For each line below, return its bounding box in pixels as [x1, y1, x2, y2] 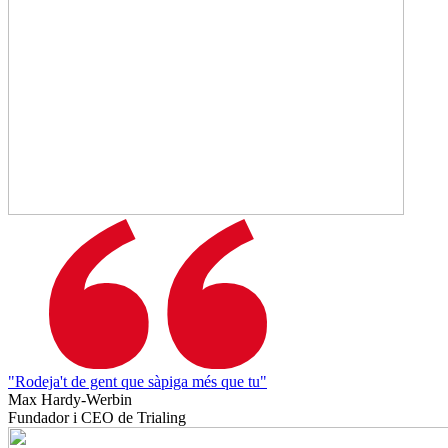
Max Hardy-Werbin [8, 390, 132, 408]
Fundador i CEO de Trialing [8, 408, 186, 426]
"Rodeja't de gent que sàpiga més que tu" [8, 372, 267, 390]
